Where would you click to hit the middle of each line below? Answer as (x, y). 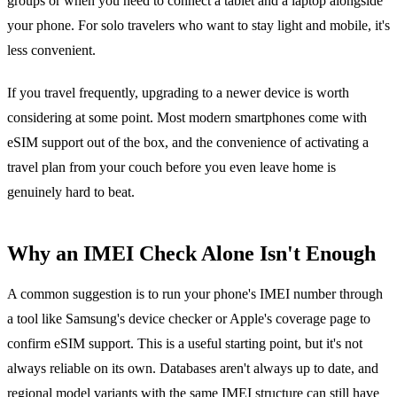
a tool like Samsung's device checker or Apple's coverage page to (189, 318)
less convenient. (51, 50)
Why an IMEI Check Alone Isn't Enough (191, 253)
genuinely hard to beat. (71, 191)
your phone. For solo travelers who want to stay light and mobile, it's (198, 25)
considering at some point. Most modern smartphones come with (187, 117)
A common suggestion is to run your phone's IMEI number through (195, 293)
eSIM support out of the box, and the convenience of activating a (188, 142)
